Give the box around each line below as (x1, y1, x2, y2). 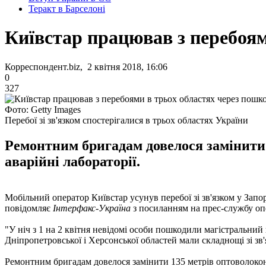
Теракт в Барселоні (28, 4, 105, 14)
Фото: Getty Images (5, 104, 81, 115)
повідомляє (5, 202, 53, 213)
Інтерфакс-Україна (53, 202, 131, 213)
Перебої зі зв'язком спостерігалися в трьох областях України (5, 115, 248, 125)
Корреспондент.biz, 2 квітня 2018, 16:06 (5, 61, 167, 72)
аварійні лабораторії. (5, 153, 140, 169)
